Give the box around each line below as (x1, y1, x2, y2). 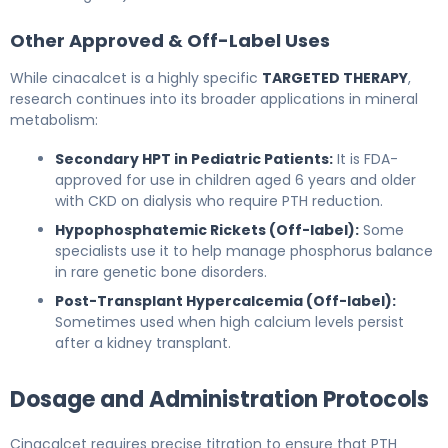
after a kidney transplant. (55, 332, 231, 353)
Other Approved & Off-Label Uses (10, 27, 330, 53)
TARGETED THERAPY (262, 67, 408, 88)
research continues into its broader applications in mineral (10, 88, 418, 109)
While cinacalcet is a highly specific (10, 67, 262, 88)
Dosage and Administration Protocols (10, 383, 429, 415)
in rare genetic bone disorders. (55, 261, 267, 282)
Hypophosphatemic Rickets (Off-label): (55, 219, 359, 240)
